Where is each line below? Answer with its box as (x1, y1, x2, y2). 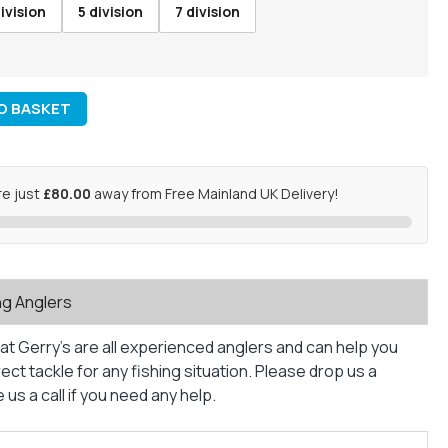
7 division (175, 2, 240, 22)
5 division (78, 2, 143, 22)
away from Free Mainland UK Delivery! (90, 183, 339, 203)
